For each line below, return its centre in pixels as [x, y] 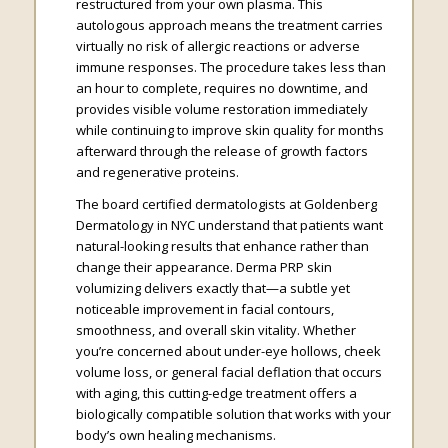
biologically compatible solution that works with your [233, 414]
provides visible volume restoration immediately [221, 109]
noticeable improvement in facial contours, [204, 309]
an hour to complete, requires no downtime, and [221, 88]
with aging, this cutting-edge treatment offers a [216, 393]
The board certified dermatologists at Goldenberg [226, 204]
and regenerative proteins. [157, 172]
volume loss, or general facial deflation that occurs [228, 372]
